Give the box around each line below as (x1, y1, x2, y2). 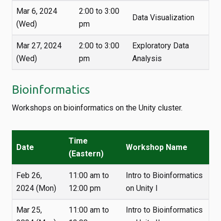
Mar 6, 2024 (16, 6, 57, 16)
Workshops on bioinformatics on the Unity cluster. (12, 103, 183, 112)
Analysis (132, 54, 162, 63)
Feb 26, (16, 171, 42, 180)
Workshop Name (126, 143, 187, 152)
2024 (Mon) (16, 184, 56, 193)
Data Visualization (132, 13, 194, 22)
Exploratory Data (132, 41, 189, 50)
